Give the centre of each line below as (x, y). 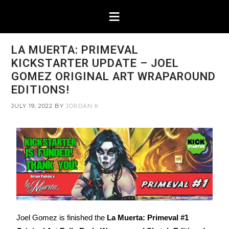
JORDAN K (83, 106)
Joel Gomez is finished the (62, 217)
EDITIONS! (41, 90)
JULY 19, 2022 (32, 106)
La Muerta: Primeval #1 (148, 217)
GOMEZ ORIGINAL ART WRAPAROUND (114, 76)
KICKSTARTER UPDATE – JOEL (95, 63)
